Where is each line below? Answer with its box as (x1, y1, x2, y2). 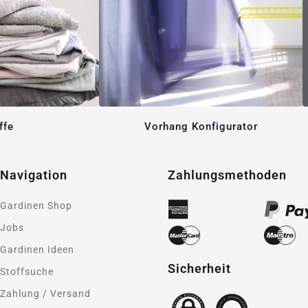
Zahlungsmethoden (168, 168, 287, 183)
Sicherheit (168, 261, 231, 276)
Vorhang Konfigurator (144, 120, 258, 133)
